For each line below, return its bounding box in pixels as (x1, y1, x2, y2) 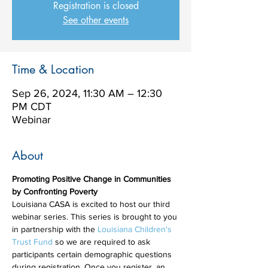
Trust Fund (12, 237, 53, 246)
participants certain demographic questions (12, 249, 174, 259)
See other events (63, 14, 129, 26)
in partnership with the (12, 224, 98, 234)
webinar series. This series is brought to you (12, 212, 179, 221)
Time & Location (12, 62, 95, 77)
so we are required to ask (53, 237, 153, 246)
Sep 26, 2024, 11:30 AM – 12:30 (12, 87, 162, 99)
